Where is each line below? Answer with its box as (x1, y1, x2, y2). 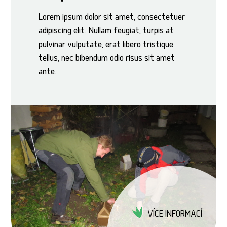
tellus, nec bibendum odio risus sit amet (39, 53, 175, 65)
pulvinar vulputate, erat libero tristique (39, 39, 174, 51)
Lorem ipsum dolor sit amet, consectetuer (39, 12, 185, 24)
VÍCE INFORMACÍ (147, 209, 202, 221)
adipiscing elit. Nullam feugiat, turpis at (39, 25, 174, 37)
